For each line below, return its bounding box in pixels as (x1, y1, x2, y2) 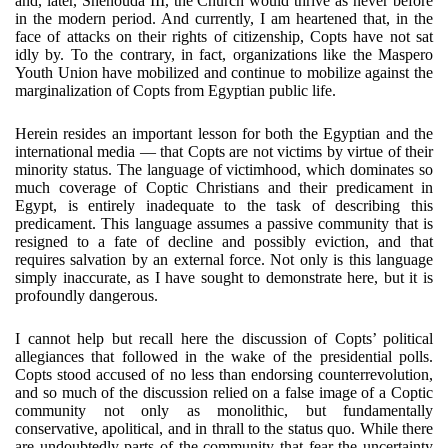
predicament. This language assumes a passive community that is (15, 215, 433, 232)
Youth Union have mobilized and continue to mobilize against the (15, 64, 433, 81)
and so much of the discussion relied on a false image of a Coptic (15, 384, 433, 401)
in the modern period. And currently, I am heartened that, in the (15, 10, 433, 27)
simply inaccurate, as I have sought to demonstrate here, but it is (15, 269, 433, 286)
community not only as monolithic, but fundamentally (15, 402, 433, 419)
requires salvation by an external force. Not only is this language (15, 251, 433, 268)
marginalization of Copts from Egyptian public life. (15, 82, 336, 99)
